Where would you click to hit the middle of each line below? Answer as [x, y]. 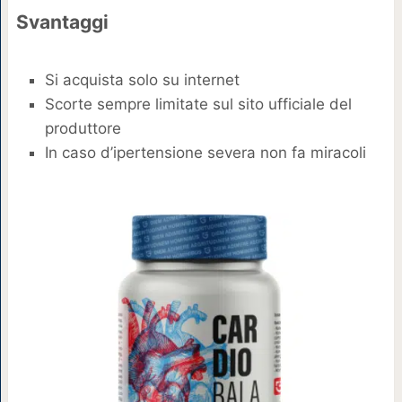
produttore [83, 128]
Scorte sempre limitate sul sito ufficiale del [198, 104]
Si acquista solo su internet [142, 79]
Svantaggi [62, 22]
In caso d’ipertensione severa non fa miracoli [205, 152]
